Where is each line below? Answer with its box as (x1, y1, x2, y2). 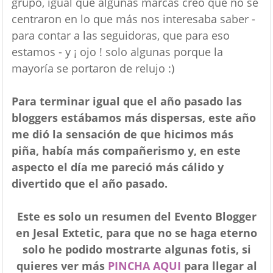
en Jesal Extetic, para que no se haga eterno (16, 225, 257, 240)
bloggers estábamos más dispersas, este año (11, 110, 256, 125)
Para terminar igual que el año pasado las (11, 93, 242, 108)
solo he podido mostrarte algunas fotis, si (22, 241, 251, 257)
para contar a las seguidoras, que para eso (11, 27, 230, 43)
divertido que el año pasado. (11, 175, 168, 191)
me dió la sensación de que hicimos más (11, 126, 233, 141)
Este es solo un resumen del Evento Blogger (16, 208, 257, 224)
